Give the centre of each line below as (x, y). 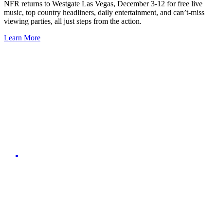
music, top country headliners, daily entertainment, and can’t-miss (104, 13)
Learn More (22, 38)
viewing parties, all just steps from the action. (73, 21)
